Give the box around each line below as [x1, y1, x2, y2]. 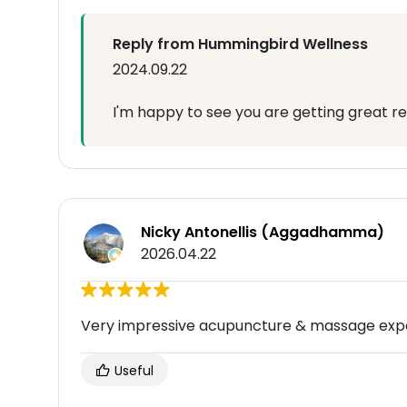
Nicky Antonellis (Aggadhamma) [141, 222, 384, 243]
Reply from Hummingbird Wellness [113, 34, 368, 55]
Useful [111, 362, 154, 381]
